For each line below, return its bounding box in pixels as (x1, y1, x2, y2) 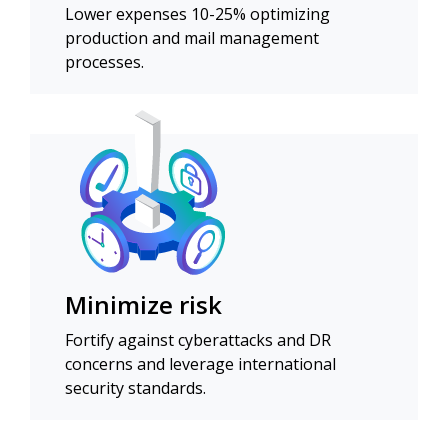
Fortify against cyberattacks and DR (65, 329, 331, 352)
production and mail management (65, 27, 319, 50)
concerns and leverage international (65, 353, 336, 376)
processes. (65, 51, 144, 74)
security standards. (65, 377, 206, 400)
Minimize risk (65, 288, 222, 322)
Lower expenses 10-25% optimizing (65, 3, 330, 26)
